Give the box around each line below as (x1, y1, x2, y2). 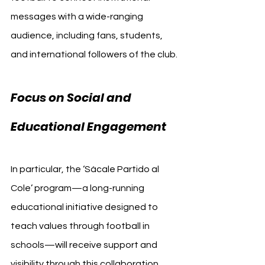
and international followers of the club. (11, 49, 177, 59)
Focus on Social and (11, 89, 134, 106)
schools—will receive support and (11, 240, 159, 250)
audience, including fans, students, (11, 30, 164, 40)
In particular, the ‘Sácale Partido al (11, 164, 161, 174)
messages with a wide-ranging (11, 11, 145, 21)
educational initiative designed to (11, 202, 160, 212)
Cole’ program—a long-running (11, 183, 146, 193)
